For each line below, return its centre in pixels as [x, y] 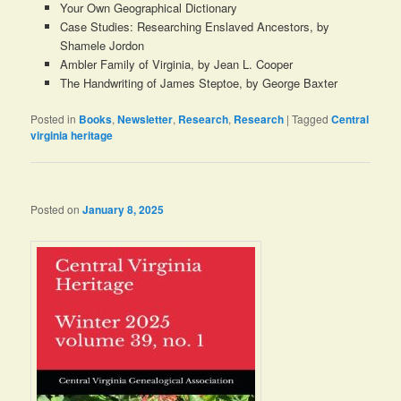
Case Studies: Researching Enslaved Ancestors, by [194, 27]
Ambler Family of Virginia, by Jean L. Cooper [176, 64]
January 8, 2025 [124, 209]
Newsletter [145, 119]
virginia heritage [72, 136]
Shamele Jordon [102, 46]
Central [350, 119]
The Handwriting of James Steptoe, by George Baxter [198, 83]
